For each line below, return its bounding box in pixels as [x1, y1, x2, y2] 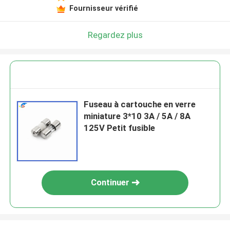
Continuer [90, 177, 129, 188]
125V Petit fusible [84, 123, 156, 133]
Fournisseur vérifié [69, 4, 138, 12]
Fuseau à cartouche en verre [84, 99, 196, 110]
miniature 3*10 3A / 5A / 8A [84, 111, 191, 122]
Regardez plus [87, 29, 143, 40]
